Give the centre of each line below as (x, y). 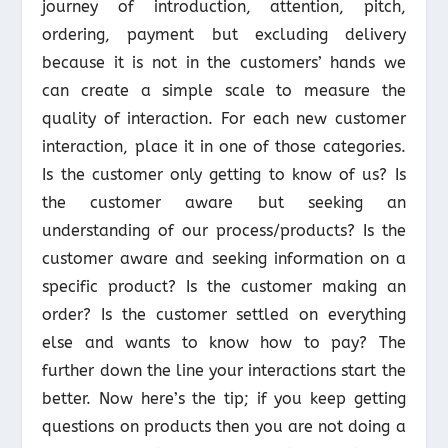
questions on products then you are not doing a (224, 427)
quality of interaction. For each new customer (224, 119)
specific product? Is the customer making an (224, 287)
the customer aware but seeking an (224, 203)
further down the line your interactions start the (224, 371)
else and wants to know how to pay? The (224, 343)
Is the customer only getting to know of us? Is (224, 175)
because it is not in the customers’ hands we (224, 63)
